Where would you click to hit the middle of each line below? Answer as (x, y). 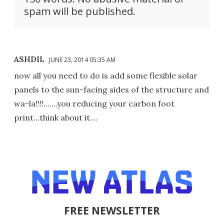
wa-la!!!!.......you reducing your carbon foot (94, 103)
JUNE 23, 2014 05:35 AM (82, 59)
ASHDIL (29, 59)
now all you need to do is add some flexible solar (106, 75)
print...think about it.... (56, 117)
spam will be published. (80, 11)
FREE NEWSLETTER (112, 210)
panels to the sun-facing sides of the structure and (111, 89)
